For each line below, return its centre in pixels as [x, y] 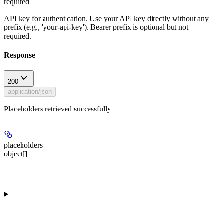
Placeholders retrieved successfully [57, 109]
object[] [16, 153]
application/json [30, 91]
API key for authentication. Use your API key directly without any [106, 18]
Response [20, 55]
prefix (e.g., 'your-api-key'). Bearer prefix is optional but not [96, 27]
